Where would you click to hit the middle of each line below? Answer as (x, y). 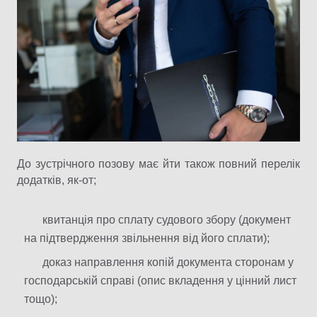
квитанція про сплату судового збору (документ (167, 220)
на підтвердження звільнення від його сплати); (147, 238)
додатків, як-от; (57, 180)
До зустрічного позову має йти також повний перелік (158, 164)
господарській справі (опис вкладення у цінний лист (160, 281)
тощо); (41, 299)
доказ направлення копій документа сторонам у (168, 263)
